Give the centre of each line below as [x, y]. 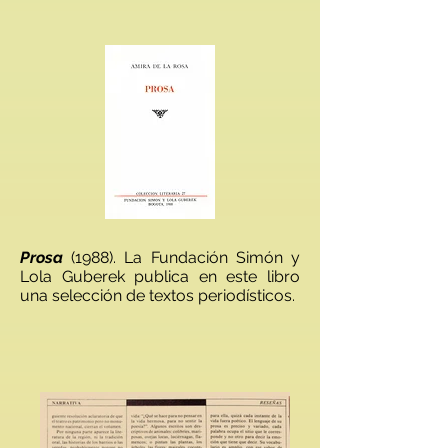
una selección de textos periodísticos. [157, 295]
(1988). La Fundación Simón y [181, 257]
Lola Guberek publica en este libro [160, 276]
